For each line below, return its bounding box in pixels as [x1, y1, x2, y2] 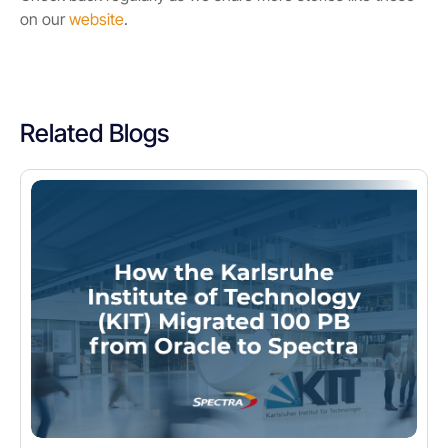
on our [20, 9, 69, 30]
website [69, 9, 124, 30]
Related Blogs [20, 118, 169, 149]
